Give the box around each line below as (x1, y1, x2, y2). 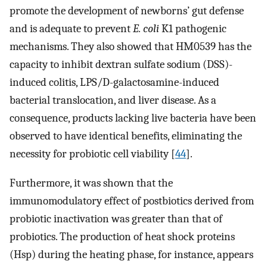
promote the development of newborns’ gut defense (10, 4, 244, 18)
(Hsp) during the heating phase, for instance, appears (10, 248, 253, 262)
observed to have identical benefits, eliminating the (10, 129, 242, 143)
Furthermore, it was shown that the (10, 176, 173, 190)
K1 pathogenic (159, 22, 226, 36)
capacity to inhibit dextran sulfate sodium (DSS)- (10, 58, 232, 72)
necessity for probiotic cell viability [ (10, 147, 175, 161)
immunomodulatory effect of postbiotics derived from (10, 194, 254, 208)
